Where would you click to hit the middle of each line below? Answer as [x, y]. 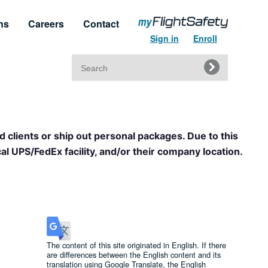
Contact [101, 24]
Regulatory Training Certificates [88, 130]
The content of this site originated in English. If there [137, 245]
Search [94, 69]
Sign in [164, 38]
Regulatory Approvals [75, 99]
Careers [46, 24]
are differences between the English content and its [134, 255]
